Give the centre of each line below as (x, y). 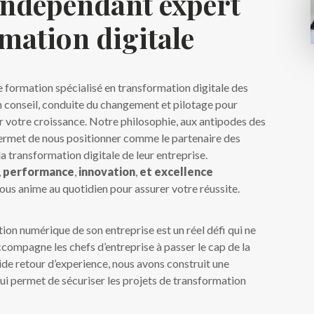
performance (39, 171)
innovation (107, 171)
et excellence (177, 171)
